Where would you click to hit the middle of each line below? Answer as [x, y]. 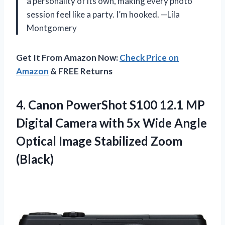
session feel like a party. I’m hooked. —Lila [103, 14]
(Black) [35, 159]
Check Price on [149, 57]
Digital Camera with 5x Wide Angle [111, 123]
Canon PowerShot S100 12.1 [106, 104]
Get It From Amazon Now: [68, 57]
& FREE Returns [81, 71]
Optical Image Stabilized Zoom [99, 141]
